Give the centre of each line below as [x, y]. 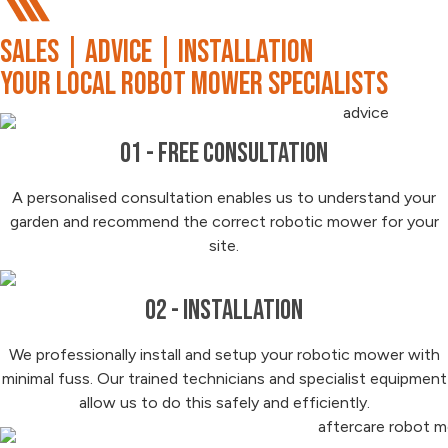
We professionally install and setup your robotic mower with [224, 354]
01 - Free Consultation [224, 153]
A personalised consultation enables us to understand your [224, 197]
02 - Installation [224, 310]
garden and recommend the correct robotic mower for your [224, 221]
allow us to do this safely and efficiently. [224, 402]
